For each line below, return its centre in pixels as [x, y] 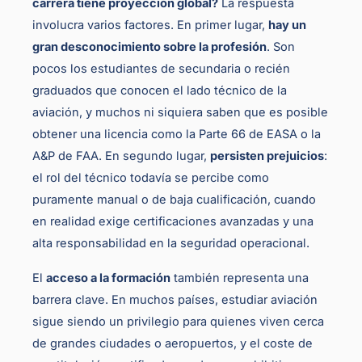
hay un [287, 25]
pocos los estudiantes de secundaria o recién [161, 69]
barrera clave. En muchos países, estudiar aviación [175, 300]
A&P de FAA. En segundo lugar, [121, 156]
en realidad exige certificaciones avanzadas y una [173, 222]
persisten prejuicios [267, 156]
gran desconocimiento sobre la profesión [149, 47]
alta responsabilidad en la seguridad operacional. [171, 244]
